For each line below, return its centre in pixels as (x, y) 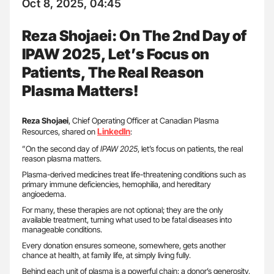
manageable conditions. (62, 229)
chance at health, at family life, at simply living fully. (106, 255)
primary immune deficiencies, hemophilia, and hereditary (117, 184)
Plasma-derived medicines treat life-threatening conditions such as (134, 174)
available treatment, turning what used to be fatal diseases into (127, 219)
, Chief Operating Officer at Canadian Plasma (144, 120)
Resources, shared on (60, 131)
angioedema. (44, 194)
